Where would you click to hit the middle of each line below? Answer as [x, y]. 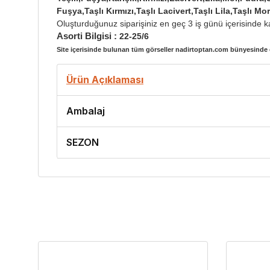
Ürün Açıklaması [105, 80]
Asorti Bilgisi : [88, 36]
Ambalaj [86, 111]
